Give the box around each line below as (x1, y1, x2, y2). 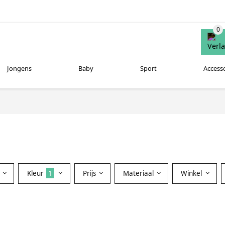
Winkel (181, 168, 204, 178)
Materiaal (123, 168, 156, 178)
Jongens (7, 64, 32, 73)
